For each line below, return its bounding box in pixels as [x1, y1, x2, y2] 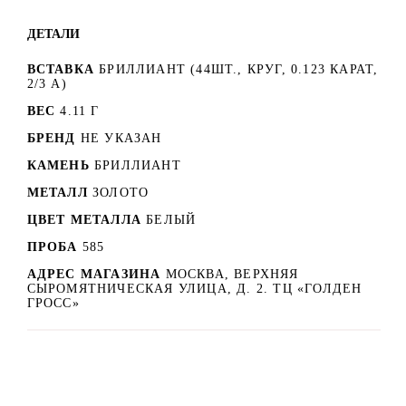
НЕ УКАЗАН [80, 130, 162, 145]
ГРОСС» [26, 295, 80, 310]
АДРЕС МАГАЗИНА [26, 266, 166, 281]
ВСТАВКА [26, 62, 94, 76]
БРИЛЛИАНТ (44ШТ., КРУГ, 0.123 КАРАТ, [99, 62, 379, 76]
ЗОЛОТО [92, 185, 150, 199]
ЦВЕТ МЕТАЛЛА [26, 212, 141, 227]
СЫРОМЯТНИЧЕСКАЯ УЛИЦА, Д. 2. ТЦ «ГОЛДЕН [26, 281, 362, 295]
